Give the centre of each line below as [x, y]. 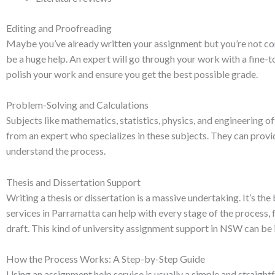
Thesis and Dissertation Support [73, 182]
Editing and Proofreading [59, 28]
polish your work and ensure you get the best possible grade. [132, 74]
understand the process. [56, 151]
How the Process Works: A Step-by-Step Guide [106, 259]
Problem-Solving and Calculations [77, 105]
